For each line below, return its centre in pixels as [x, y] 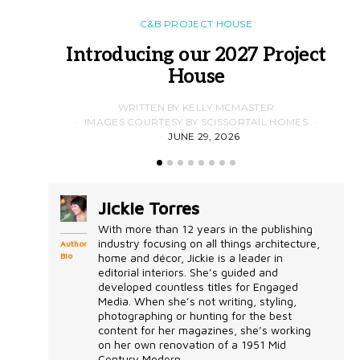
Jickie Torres [149, 208]
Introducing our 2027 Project [196, 55]
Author [74, 243]
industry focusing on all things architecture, [209, 243]
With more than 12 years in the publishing [205, 228]
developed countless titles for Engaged [198, 286]
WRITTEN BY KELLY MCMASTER [196, 107]
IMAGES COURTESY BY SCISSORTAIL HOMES [196, 121]
